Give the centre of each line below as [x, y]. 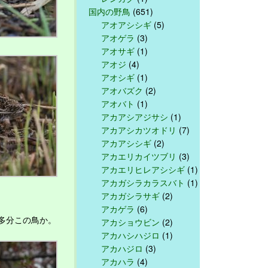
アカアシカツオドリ [139, 130]
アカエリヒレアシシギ [143, 169]
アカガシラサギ [130, 195]
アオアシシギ [126, 24]
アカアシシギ [126, 143]
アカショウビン [130, 222]
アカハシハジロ [130, 235]
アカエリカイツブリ [139, 156]
